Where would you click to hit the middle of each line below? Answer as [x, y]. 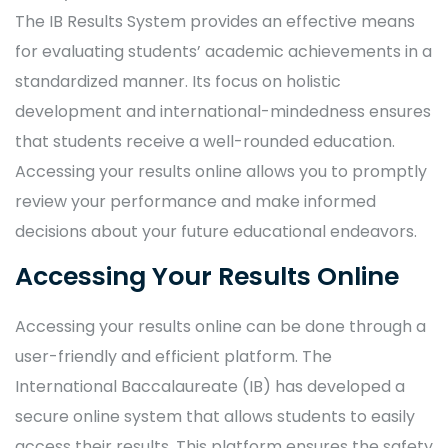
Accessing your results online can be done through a [220, 327]
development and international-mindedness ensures [223, 112]
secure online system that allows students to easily [215, 417]
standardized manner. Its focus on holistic [178, 82]
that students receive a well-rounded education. [205, 142]
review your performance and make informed [195, 202]
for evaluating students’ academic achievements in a [223, 52]
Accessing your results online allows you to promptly [221, 172]
